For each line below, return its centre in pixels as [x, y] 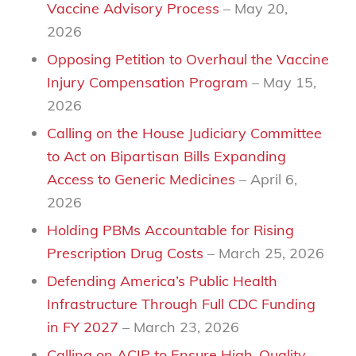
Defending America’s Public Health [162, 281]
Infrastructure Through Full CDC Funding [181, 304]
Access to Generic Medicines [141, 179]
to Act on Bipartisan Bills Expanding [166, 156]
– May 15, [284, 82]
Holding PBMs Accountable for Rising [170, 230]
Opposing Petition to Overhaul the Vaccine [188, 59]
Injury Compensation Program [149, 82]
